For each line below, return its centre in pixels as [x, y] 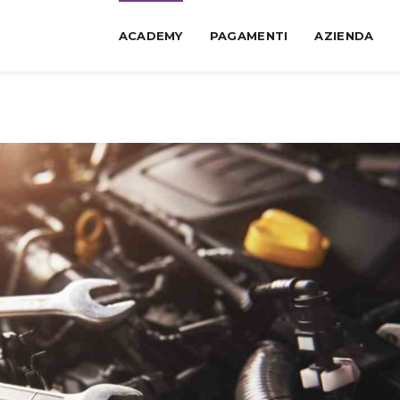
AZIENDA [344, 36]
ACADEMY [150, 36]
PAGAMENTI [249, 36]
